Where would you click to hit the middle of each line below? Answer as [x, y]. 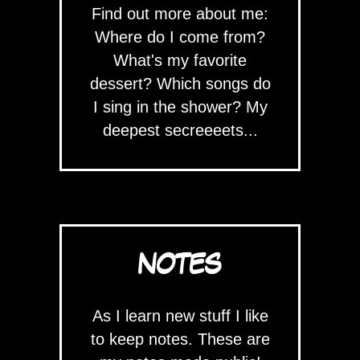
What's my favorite [180, 60]
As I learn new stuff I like [180, 316]
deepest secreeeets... [180, 130]
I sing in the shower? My [180, 107]
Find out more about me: [180, 14]
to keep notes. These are [180, 339]
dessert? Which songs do [180, 84]
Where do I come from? [180, 37]
